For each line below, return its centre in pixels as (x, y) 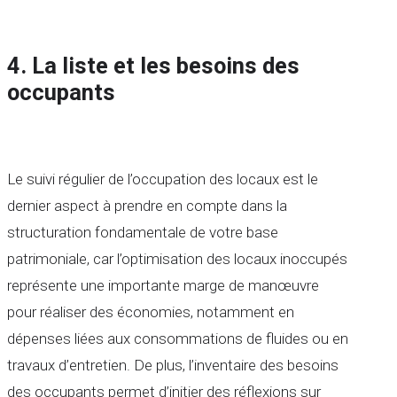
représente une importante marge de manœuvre (163, 286)
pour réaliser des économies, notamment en (151, 312)
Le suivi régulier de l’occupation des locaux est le (163, 179)
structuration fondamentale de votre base (143, 233)
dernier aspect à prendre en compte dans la (147, 206)
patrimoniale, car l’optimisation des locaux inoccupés (177, 259)
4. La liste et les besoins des (153, 66)
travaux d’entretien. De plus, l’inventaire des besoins (173, 366)
